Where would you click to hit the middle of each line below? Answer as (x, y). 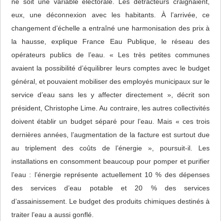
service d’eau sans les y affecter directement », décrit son (110, 94)
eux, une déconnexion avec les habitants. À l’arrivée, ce (110, 15)
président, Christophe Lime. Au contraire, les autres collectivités (110, 108)
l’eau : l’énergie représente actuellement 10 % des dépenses (110, 174)
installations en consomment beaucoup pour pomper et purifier (110, 161)
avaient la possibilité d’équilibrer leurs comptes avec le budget (110, 68)
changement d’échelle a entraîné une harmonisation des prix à (110, 28)
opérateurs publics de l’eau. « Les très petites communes (110, 55)
